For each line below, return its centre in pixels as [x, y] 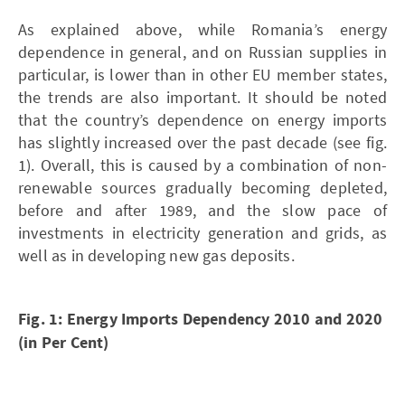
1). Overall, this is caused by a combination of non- [202, 165]
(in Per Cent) [64, 343]
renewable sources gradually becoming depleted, [202, 187]
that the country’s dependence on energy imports [202, 119]
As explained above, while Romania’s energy [202, 29]
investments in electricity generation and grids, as [202, 232]
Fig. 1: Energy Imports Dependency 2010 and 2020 [201, 319]
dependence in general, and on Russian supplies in [202, 52]
